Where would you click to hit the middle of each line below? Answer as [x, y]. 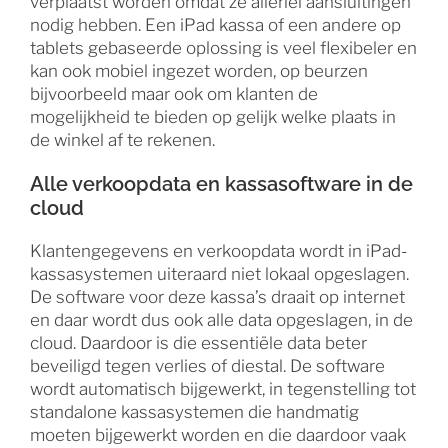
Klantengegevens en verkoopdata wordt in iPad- [218, 250]
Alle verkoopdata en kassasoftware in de [221, 183]
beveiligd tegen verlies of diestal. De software [207, 365]
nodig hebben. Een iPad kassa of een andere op [215, 24]
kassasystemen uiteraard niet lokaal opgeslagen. [219, 273]
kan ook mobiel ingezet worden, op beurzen [199, 70]
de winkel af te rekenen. [122, 139]
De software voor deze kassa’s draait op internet [217, 296]
